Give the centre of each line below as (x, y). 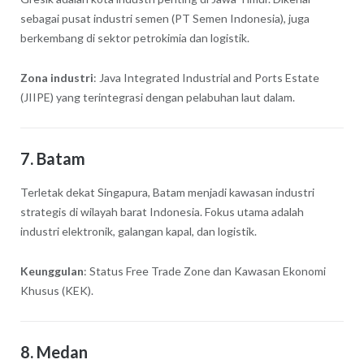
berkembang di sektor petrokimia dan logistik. (134, 38)
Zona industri (56, 78)
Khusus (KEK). (56, 291)
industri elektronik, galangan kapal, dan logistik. (138, 232)
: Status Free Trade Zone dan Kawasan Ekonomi (204, 271)
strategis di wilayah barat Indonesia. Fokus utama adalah (162, 212)
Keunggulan (52, 271)
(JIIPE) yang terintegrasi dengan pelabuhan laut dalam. (157, 97)
